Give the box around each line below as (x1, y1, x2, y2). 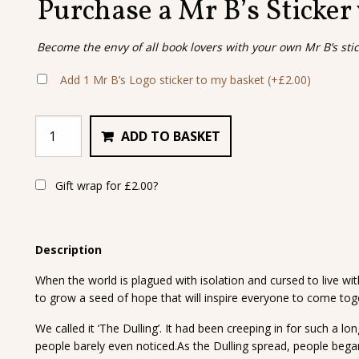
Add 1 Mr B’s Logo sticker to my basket (60, 71, 268, 87)
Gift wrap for (52, 177, 125, 193)
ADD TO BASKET (121, 127, 221, 145)
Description (35, 241, 103, 257)
